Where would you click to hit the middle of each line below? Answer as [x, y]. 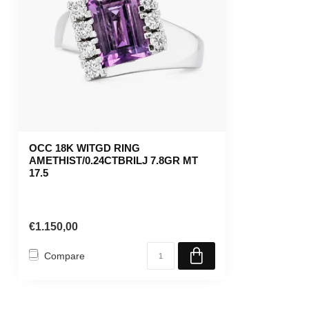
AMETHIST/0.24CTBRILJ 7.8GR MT [113, 160]
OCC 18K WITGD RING [84, 148]
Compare [64, 256]
